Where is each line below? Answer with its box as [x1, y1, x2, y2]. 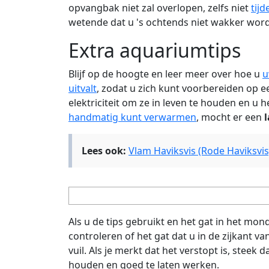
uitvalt [68, 81, 97, 95]
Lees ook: [82, 144, 126, 157]
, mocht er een [196, 110, 264, 124]
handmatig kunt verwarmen [68, 110, 196, 124]
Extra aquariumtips [68, 37, 241, 63]
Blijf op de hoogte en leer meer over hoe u [68, 67, 262, 80]
